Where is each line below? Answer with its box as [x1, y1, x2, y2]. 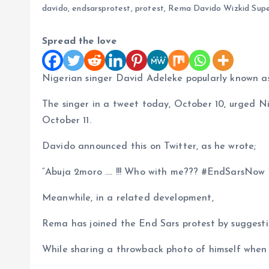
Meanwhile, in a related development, [42, 193, 214, 203]
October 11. [42, 116, 91, 125]
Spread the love [42, 37, 117, 46]
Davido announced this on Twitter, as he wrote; [42, 142, 256, 151]
